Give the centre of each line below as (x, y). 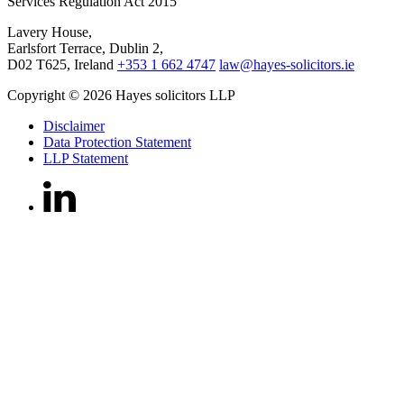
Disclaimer (74, 125)
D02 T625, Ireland (62, 64)
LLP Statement (86, 158)
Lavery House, (50, 32)
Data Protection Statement (117, 142)
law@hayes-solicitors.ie (287, 64)
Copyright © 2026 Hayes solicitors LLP (121, 95)
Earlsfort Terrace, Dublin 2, (85, 48)
